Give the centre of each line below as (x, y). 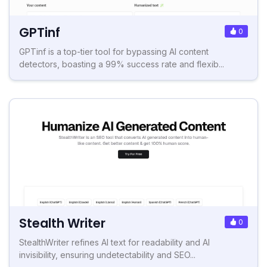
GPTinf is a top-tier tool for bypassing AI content (114, 52)
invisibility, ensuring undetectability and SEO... (107, 255)
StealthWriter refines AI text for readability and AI (114, 243)
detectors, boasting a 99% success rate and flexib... (122, 64)
